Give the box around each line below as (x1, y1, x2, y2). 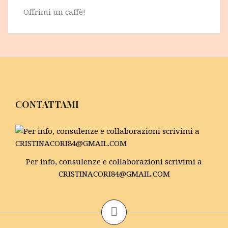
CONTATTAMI (15, 98, 79, 110)
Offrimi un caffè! (23, 6, 85, 17)
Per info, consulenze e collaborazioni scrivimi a (26, 156, 202, 167)
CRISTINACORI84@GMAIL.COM (58, 168, 170, 179)
